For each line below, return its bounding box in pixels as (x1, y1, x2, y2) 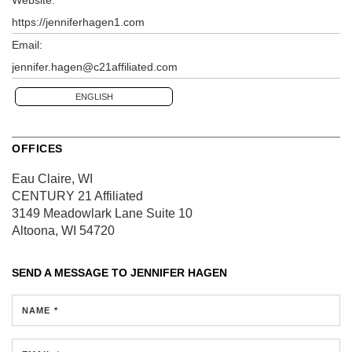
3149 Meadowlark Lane (12, 206, 143, 220)
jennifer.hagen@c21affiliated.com (12, 60, 178, 73)
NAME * (22, 305, 58, 315)
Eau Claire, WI (12, 171, 93, 185)
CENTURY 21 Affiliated (12, 189, 143, 203)
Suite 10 (143, 206, 192, 220)
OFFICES (12, 141, 63, 155)
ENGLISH (75, 91, 113, 101)
